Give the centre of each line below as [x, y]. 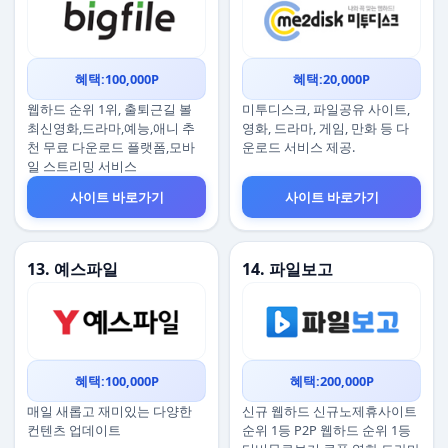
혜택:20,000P [331, 79]
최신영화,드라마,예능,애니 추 [111, 128]
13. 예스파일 [72, 269]
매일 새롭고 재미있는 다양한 [109, 411]
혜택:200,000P [331, 381]
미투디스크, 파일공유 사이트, [326, 109]
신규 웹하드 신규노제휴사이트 [329, 411]
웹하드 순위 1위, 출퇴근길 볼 [109, 109]
